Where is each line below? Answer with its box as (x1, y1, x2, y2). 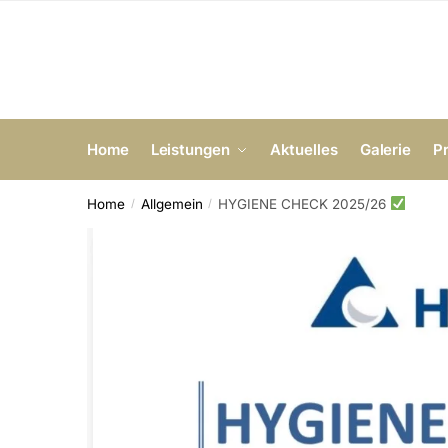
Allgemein (140, 195, 203, 212)
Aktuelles (269, 140, 338, 159)
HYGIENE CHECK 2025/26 (218, 195, 391, 212)
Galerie (359, 140, 412, 159)
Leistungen (150, 140, 230, 159)
